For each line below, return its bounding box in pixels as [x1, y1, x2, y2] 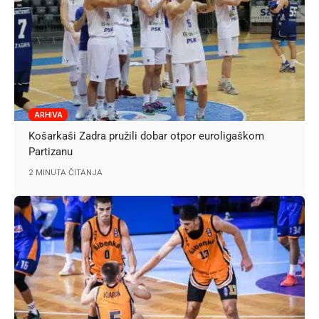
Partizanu [28, 145, 73, 158]
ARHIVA [34, 109, 63, 120]
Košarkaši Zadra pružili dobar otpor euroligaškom [28, 129, 265, 142]
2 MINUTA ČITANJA [28, 167, 103, 177]
